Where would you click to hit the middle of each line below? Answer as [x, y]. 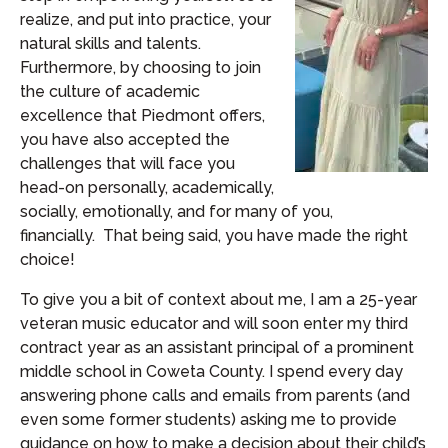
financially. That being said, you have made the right [214, 235]
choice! [47, 259]
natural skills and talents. [110, 43]
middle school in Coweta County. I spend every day [211, 371]
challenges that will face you [127, 163]
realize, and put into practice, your [145, 19]
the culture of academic [110, 91]
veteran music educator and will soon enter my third [214, 323]
